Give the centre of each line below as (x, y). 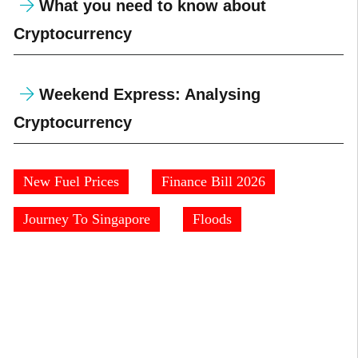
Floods (212, 219)
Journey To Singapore (86, 219)
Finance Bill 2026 (213, 182)
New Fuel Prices (71, 182)
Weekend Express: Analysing (149, 95)
